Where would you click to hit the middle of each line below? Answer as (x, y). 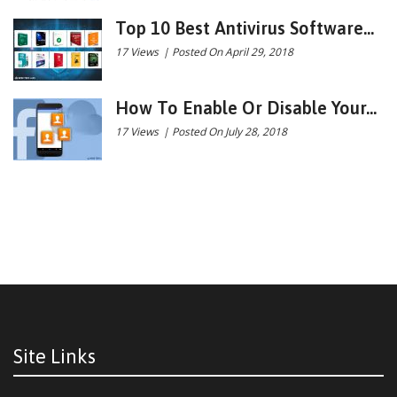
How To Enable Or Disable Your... (246, 107)
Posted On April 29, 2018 (233, 51)
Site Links (54, 356)
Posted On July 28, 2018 (230, 131)
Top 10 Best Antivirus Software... (245, 27)
